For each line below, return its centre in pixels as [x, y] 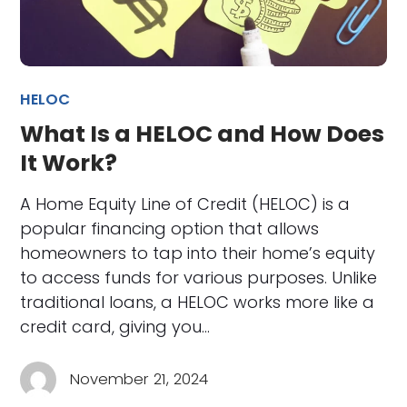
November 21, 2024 [139, 379]
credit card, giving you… [115, 326]
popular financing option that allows [170, 228]
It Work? [69, 163]
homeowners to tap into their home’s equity [198, 253]
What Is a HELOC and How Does [203, 134]
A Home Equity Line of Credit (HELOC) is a [185, 203]
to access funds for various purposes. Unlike [199, 277]
